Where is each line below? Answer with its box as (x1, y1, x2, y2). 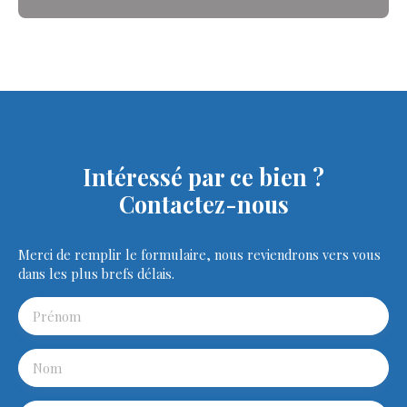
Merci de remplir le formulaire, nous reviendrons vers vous (18, 244, 381, 263)
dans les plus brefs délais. (18, 263, 174, 283)
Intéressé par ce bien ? (83, 161, 324, 192)
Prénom (33, 306, 81, 325)
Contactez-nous (118, 188, 289, 219)
